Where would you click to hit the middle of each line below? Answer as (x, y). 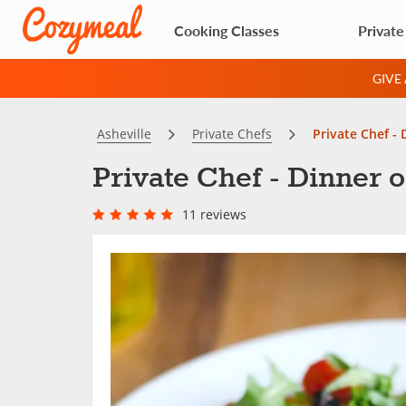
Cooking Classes (227, 30)
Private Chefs (232, 134)
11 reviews (214, 214)
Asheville (124, 134)
